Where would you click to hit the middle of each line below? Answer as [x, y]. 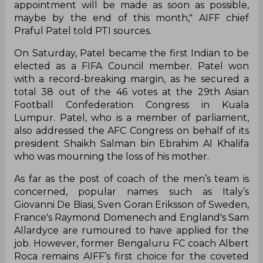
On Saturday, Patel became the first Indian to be [131, 53]
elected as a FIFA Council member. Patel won [131, 66]
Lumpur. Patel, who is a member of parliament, [131, 117]
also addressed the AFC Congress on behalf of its [131, 130]
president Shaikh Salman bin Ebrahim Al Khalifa [131, 143]
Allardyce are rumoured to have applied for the [131, 230]
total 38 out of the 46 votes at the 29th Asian [131, 92]
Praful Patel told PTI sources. [83, 31]
